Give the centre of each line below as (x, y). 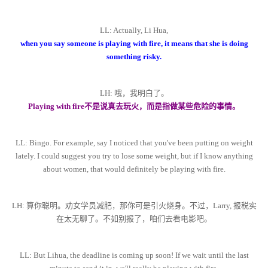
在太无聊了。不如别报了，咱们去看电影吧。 (134, 219)
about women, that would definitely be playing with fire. (134, 169)
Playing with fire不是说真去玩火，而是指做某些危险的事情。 (134, 106)
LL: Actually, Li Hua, (134, 31)
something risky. (134, 57)
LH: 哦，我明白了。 (134, 93)
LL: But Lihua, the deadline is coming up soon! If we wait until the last (134, 255)
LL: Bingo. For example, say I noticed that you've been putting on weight (134, 143)
